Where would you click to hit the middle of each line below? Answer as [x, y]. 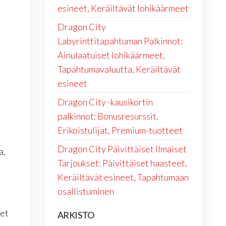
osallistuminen [86, 191]
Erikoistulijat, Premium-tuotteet [120, 130]
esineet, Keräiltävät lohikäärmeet [123, 8]
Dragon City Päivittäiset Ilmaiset [122, 149]
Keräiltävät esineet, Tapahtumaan [123, 177]
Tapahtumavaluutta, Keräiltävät [119, 69]
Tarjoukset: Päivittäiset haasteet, [122, 163]
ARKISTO [76, 215]
